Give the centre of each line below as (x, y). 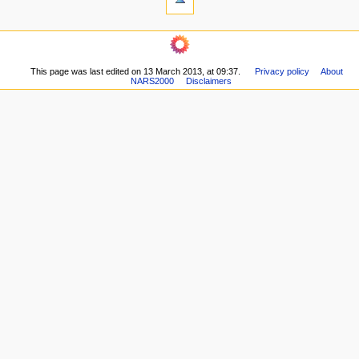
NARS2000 (152, 81)
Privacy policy (282, 72)
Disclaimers (208, 81)
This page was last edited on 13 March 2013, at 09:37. (135, 72)
